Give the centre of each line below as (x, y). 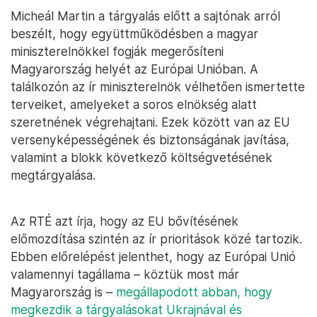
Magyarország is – (63, 292)
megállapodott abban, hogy (194, 292)
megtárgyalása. (53, 175)
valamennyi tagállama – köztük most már (125, 274)
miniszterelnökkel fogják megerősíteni (117, 51)
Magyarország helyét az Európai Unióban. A (134, 69)
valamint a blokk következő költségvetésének (142, 157)
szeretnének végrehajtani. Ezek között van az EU (150, 122)
